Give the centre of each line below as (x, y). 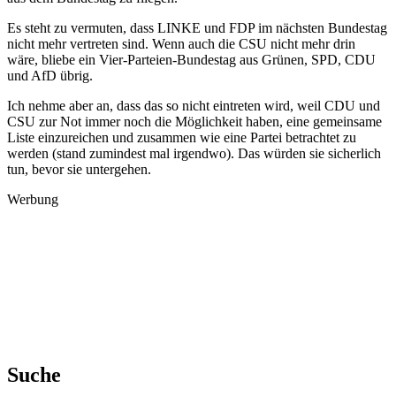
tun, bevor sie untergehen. (79, 170)
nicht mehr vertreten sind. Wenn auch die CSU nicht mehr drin (181, 44)
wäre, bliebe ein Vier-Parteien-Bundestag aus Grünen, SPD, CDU (191, 60)
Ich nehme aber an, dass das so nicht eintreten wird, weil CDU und (194, 106)
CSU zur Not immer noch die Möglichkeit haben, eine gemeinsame (194, 122)
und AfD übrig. (50, 76)
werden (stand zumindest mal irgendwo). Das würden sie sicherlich (194, 154)
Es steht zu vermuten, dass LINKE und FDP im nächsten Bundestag (197, 28)
